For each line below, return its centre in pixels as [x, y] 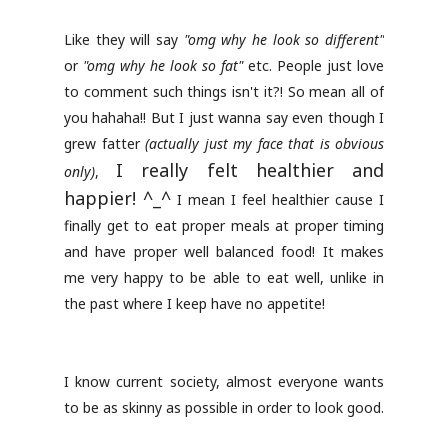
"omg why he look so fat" [163, 65]
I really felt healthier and [250, 170]
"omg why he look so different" [284, 39]
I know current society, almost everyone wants [224, 381]
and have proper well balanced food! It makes [224, 251]
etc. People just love [313, 65]
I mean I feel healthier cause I [277, 199]
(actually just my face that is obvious [264, 143]
